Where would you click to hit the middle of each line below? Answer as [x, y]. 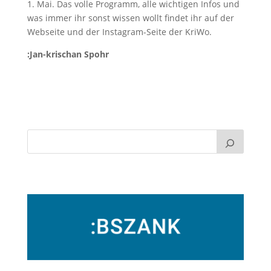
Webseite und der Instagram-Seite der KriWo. [120, 31]
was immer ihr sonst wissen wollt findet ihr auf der [130, 18]
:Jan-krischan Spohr [68, 54]
